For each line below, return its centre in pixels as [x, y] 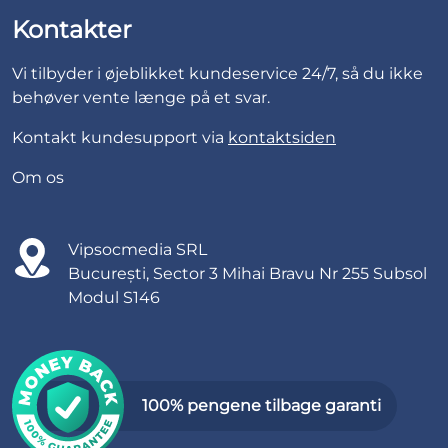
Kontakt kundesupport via [120, 138]
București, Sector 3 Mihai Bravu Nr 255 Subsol [247, 274]
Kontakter [72, 30]
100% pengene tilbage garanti [261, 406]
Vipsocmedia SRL [137, 250]
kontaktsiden [282, 138]
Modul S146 [114, 298]
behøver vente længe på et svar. [141, 98]
